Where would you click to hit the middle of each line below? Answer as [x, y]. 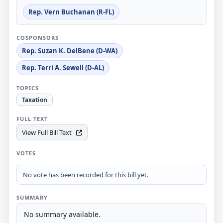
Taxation [35, 100]
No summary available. [62, 214]
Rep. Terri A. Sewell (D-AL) [63, 68]
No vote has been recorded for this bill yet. [86, 175]
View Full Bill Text [47, 132]
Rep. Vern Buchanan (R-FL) [71, 12]
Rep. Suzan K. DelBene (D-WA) [70, 51]
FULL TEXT [32, 119]
